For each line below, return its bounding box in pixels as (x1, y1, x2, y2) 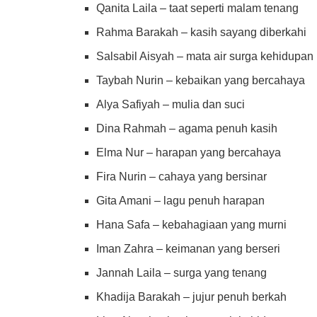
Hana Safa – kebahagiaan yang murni (96, 218, 287, 231)
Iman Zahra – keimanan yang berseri (96, 242, 281, 255)
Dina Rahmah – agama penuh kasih (96, 122, 278, 134)
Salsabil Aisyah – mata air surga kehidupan (96, 50, 314, 62)
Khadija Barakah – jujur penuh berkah (96, 290, 287, 303)
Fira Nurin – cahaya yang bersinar (96, 170, 267, 183)
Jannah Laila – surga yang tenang (96, 266, 267, 279)
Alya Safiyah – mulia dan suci (96, 98, 246, 110)
